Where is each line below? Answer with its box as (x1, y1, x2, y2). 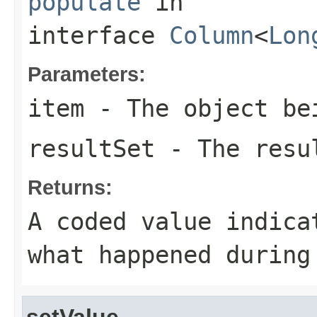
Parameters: (28, 62, 146, 86)
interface (28, 21, 169, 50)
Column (169, 21, 254, 50)
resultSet (28, 134, 155, 163)
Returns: (28, 175, 113, 199)
